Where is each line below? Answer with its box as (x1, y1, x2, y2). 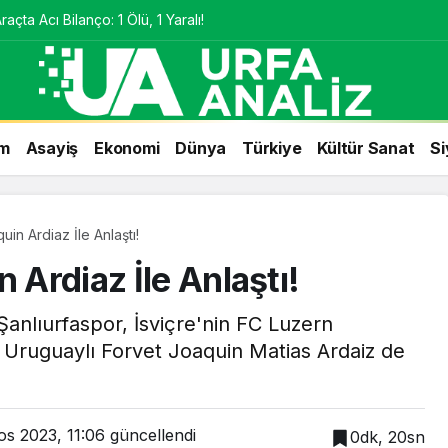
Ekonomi (94, 137, 160, 158)
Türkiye (242, 137, 302, 158)
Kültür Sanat (317, 137, 415, 158)
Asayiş (25, 137, 78, 158)
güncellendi (105, 425, 196, 445)
